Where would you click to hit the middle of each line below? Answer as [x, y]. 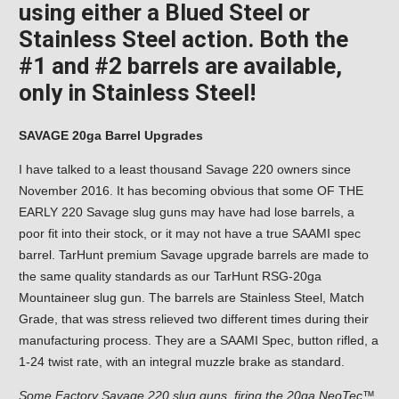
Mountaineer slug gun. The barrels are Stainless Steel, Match [191, 298]
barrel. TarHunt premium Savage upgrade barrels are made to [194, 255]
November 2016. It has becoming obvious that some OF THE [191, 191]
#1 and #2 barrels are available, [180, 66]
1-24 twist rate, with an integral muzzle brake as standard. [182, 362]
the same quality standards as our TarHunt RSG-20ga [170, 277]
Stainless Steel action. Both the [183, 40]
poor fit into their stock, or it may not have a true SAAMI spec [190, 234]
